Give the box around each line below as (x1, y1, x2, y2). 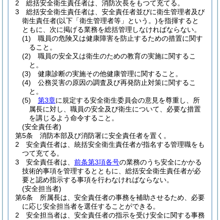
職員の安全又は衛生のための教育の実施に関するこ (38, 52, 196, 60)
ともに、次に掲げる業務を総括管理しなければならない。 (22, 26, 201, 33)
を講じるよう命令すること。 (29, 114, 118, 122)
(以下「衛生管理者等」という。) (56, 17, 158, 25)
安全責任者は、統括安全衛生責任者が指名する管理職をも (26, 140, 205, 148)
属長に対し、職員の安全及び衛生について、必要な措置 (29, 105, 201, 113)
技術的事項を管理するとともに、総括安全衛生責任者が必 (22, 167, 201, 175)
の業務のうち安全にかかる (119, 158, 202, 166)
